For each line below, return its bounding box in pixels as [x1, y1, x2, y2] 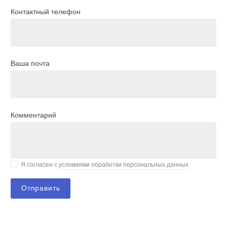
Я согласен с [21, 161, 59, 169]
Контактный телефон [11, 8, 81, 16]
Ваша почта [11, 59, 50, 68]
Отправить [21, 184, 60, 192]
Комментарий [11, 111, 57, 120]
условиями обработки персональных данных [59, 161, 189, 169]
